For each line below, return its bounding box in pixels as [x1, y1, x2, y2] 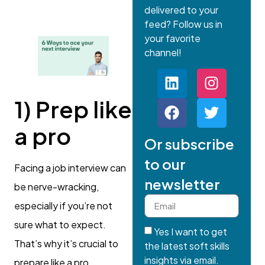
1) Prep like [14, 95, 132, 124]
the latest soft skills [144, 239, 230, 252]
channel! [144, 46, 182, 59]
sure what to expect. [14, 218, 106, 231]
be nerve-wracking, [14, 180, 99, 193]
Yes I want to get [154, 225, 227, 238]
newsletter [144, 174, 220, 193]
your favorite [144, 32, 201, 45]
